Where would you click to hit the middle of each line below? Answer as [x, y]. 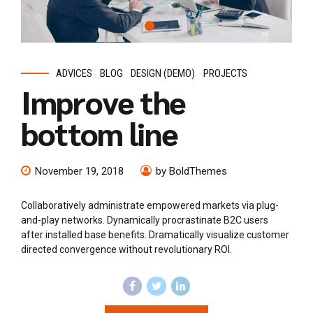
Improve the [104, 102]
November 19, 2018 [79, 171]
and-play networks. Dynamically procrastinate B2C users [145, 220]
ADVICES [74, 74]
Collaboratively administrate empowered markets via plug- [150, 205]
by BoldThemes [191, 171]
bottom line [100, 133]
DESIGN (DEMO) [163, 74]
